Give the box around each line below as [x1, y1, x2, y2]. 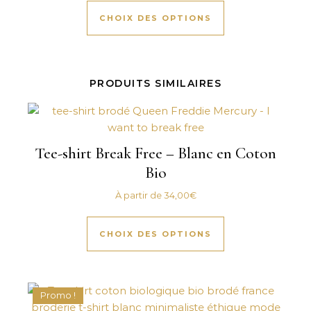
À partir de [115, 190, 164, 201]
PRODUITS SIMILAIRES [89, 77, 222, 90]
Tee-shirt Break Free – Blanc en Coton [35, 144, 276, 164]
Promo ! [40, 289, 76, 301]
